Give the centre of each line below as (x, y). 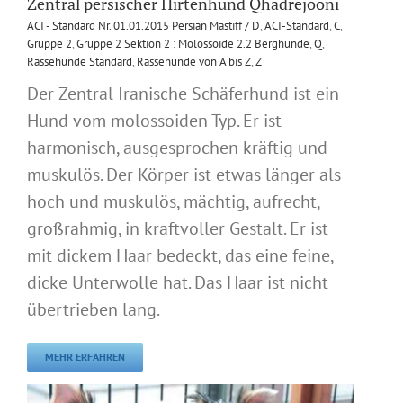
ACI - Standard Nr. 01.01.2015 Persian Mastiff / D (143, 25)
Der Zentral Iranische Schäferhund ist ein (183, 93)
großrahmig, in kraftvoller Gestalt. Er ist (178, 228)
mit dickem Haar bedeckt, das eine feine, (180, 255)
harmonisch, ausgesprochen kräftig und (177, 147)
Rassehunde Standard (80, 61)
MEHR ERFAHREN (85, 356)
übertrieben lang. (94, 309)
